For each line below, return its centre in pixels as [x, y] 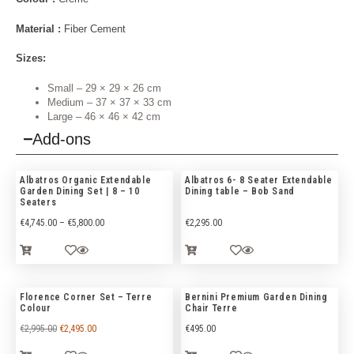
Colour [36, 308]
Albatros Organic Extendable [86, 180]
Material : [38, 28]
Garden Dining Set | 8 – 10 [80, 191]
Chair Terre [211, 308]
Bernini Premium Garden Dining [256, 297]
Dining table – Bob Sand [240, 191]
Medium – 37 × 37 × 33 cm [109, 102]
